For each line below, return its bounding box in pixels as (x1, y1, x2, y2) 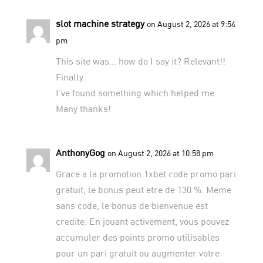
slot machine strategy (55, 17, 144, 29)
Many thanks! (55, 102, 111, 114)
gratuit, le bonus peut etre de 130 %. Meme (55, 183, 231, 195)
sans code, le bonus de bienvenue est (55, 199, 208, 211)
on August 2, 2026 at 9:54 (146, 18, 235, 29)
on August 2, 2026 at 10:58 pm (107, 147, 214, 158)
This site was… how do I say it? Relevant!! (55, 55, 225, 66)
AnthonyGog (55, 146, 105, 158)
